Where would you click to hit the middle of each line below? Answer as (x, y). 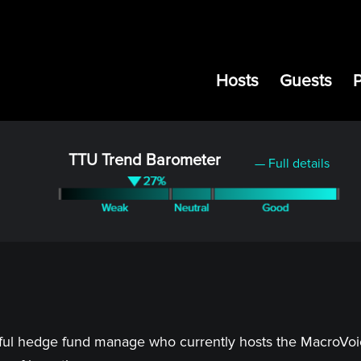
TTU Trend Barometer (144, 160)
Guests (306, 81)
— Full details (292, 164)
